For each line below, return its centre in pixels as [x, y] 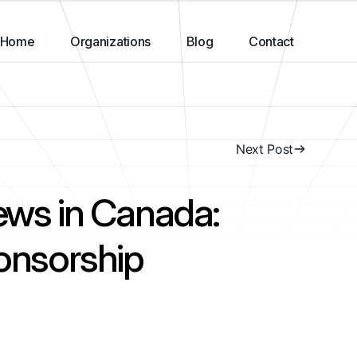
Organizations [110, 41]
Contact [271, 41]
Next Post [264, 149]
